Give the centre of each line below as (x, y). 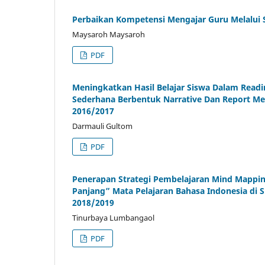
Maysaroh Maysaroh (109, 35)
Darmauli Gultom (102, 126)
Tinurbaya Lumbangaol (113, 218)
